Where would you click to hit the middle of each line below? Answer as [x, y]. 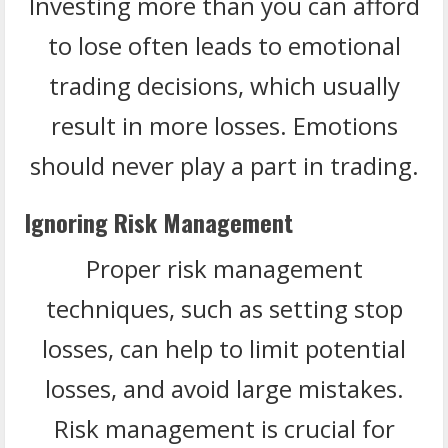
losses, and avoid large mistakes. [224, 388]
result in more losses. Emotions [224, 125]
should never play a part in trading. [224, 165]
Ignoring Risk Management [159, 221]
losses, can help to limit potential [224, 348]
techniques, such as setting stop [224, 308]
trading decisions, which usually [224, 85]
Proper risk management [224, 268]
